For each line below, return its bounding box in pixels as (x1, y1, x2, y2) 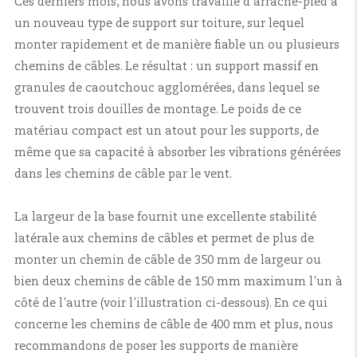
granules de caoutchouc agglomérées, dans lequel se (14, 82, 320, 94)
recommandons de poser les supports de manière (14, 340, 298, 352)
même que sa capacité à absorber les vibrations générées (14, 147, 341, 159)
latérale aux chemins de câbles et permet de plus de (14, 233, 314, 245)
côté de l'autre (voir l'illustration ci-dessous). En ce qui (14, 297, 328, 309)
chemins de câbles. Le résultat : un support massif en (14, 61, 319, 73)
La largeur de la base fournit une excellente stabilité (14, 211, 316, 223)
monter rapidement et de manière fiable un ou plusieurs (14, 39, 339, 51)
